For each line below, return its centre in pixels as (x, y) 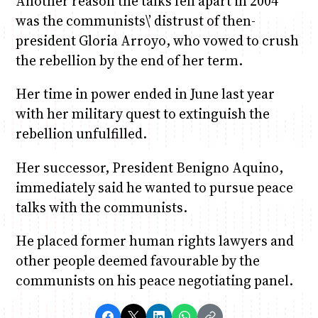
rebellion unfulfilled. (81, 134)
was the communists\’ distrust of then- (135, 21)
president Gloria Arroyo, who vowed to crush (157, 41)
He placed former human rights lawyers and (154, 240)
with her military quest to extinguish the (142, 114)
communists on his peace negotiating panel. (154, 280)
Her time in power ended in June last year (145, 94)
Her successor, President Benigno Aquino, (149, 167)
